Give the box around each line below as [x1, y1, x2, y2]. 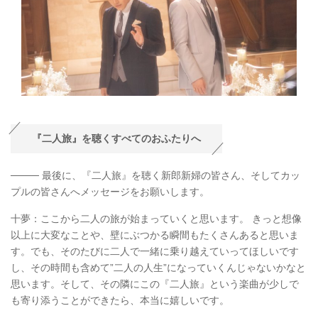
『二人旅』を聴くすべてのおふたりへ [32, 133, 201, 145]
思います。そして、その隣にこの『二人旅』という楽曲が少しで [11, 278, 299, 290]
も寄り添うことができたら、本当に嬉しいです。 [11, 295, 229, 307]
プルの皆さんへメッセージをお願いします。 [11, 186, 209, 198]
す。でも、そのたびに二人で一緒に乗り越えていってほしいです [11, 246, 299, 258]
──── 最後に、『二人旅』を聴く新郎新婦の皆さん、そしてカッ [11, 170, 300, 182]
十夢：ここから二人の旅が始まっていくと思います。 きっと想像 [11, 213, 302, 225]
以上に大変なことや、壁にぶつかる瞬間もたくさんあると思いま [11, 229, 299, 241]
